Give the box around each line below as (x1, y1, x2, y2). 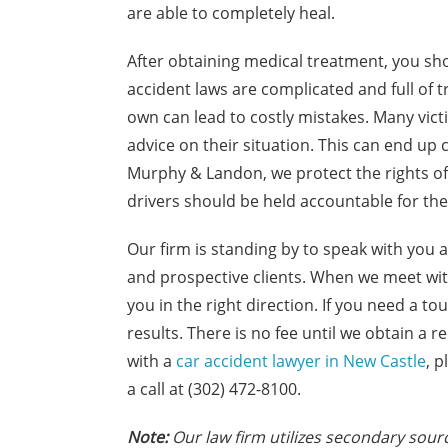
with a (127, 350, 176, 372)
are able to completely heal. (127, 2, 335, 24)
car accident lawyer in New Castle (176, 350, 426, 372)
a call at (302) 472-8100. (127, 378, 301, 400)
